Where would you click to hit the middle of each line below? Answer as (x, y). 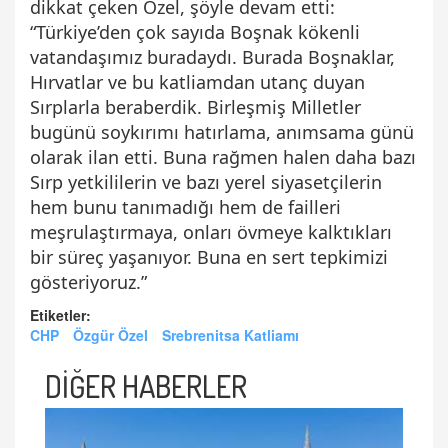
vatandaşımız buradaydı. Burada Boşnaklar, (212, 56)
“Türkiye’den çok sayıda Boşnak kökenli (195, 31)
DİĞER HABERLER (146, 385)
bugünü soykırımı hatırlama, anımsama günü (222, 131)
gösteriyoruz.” (88, 281)
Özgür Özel (110, 334)
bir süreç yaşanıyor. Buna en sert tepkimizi (209, 256)
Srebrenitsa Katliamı (230, 334)
